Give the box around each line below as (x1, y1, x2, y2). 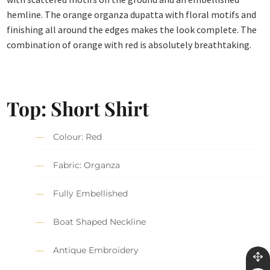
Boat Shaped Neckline (53, 216, 146, 228)
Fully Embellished (53, 188, 128, 199)
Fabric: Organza (53, 160, 121, 171)
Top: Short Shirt (7, 95, 149, 121)
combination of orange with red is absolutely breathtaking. (7, 39, 252, 51)
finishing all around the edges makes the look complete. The (7, 24, 257, 36)
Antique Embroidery (53, 245, 139, 256)
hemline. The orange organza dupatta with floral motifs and (7, 8, 257, 21)
